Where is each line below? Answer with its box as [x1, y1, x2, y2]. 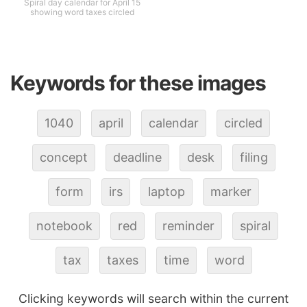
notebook [36, 218, 93, 233]
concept [39, 149, 88, 164]
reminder [162, 218, 214, 233]
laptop [148, 184, 185, 199]
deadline [112, 149, 162, 164]
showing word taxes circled [29, 6, 134, 17]
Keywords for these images [10, 71, 266, 96]
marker [210, 184, 251, 199]
